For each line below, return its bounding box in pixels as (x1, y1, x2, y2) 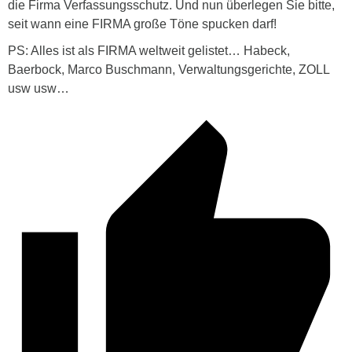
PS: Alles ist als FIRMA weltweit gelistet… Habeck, (8, 43, 290, 57)
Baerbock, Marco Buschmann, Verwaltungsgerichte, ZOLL (8, 62, 329, 76)
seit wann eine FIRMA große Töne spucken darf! (8, 16, 277, 31)
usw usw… (8, 81, 69, 95)
